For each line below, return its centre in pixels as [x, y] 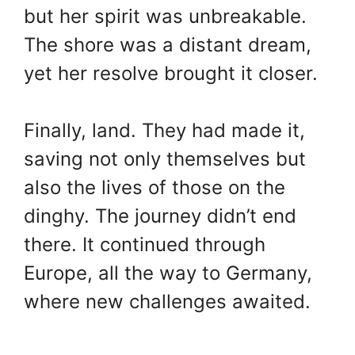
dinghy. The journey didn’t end [160, 216]
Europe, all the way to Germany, [168, 273]
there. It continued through [145, 245]
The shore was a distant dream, [168, 45]
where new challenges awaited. [167, 302]
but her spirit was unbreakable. [165, 17]
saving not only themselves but [165, 159]
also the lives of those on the [155, 188]
